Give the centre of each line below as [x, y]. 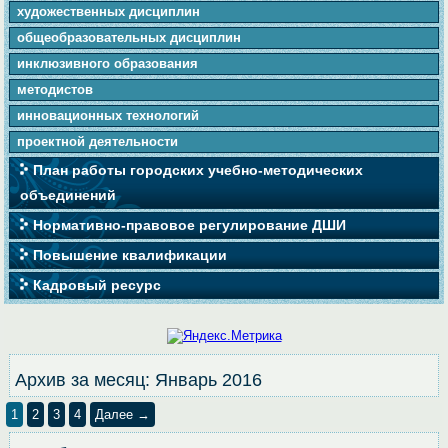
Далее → [123, 414]
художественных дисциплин [109, 11]
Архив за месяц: [85, 379]
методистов [55, 89]
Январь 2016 [209, 379]
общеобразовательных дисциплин [129, 37]
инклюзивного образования [108, 63]
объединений [68, 195]
